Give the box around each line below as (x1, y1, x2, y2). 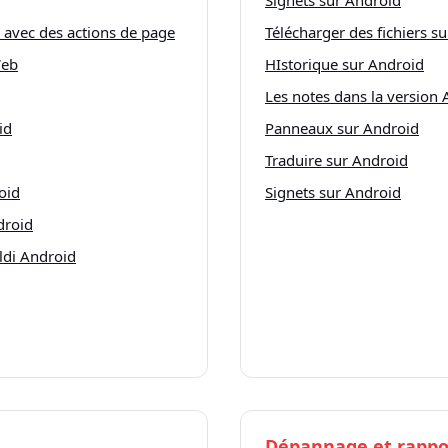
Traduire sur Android (265, 150, 408, 170)
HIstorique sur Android (265, 54, 424, 74)
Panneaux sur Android (265, 118, 419, 138)
